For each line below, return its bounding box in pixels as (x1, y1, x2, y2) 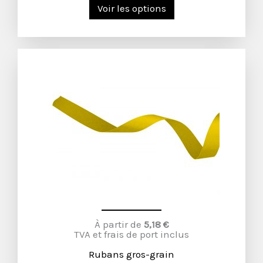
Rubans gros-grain (89, 248, 174, 260)
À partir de (94, 218, 144, 230)
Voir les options (97, 2, 166, 14)
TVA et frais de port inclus (74, 228, 189, 240)
